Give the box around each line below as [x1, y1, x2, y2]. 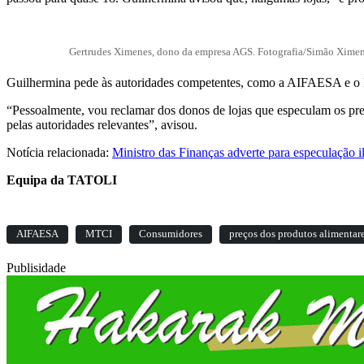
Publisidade [6, 261, 66, 275]
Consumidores [139, 228, 202, 240]
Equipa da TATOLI [6, 173, 117, 188]
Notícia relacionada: [6, 145, 112, 160]
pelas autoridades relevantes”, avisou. [6, 118, 197, 132]
